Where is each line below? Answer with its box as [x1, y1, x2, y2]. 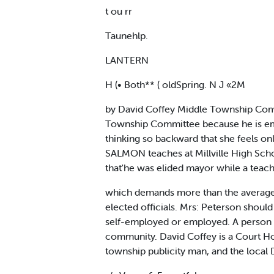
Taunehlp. [105, 29, 148, 42]
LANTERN [105, 53, 149, 66]
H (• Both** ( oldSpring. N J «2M [105, 78, 245, 91]
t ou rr [105, 4, 132, 17]
